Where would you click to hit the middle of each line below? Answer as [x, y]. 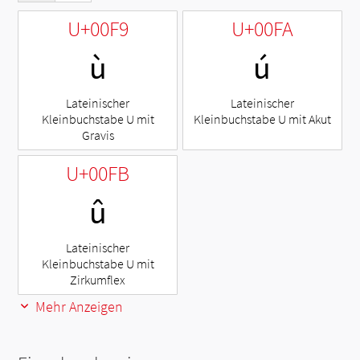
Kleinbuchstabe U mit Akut [262, 119]
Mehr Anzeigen [78, 306]
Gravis [98, 135]
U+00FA [262, 28]
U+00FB [98, 173]
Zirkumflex [98, 279]
